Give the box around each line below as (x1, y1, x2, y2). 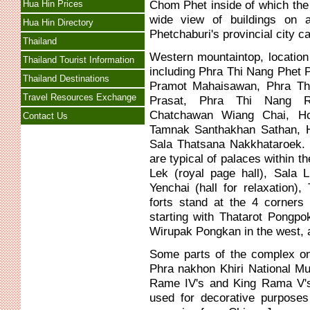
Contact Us (22, 111, 68, 121)
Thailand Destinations (22, 73, 109, 84)
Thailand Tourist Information (22, 55, 134, 65)
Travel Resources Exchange (22, 92, 136, 102)
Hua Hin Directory (22, 17, 93, 28)
